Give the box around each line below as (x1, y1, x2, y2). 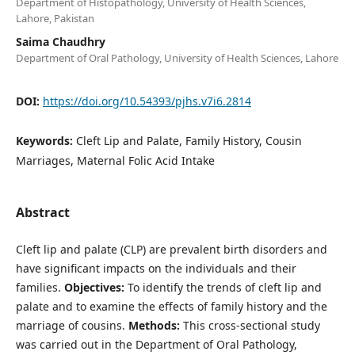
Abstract (15, 203, 70, 221)
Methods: (128, 317, 183, 333)
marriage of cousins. (15, 317, 128, 333)
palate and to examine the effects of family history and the (15, 298, 327, 314)
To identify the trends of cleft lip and (124, 279, 322, 295)
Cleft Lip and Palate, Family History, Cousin (75, 132, 302, 148)
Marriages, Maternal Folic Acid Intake (15, 152, 215, 168)
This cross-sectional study (182, 317, 320, 333)
